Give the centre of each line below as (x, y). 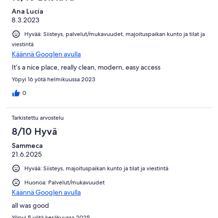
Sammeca (27, 145)
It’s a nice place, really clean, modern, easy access (86, 67)
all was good (30, 205)
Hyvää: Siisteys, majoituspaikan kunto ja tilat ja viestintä (96, 168)
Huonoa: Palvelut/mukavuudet (64, 182)
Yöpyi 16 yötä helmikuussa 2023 (54, 79)
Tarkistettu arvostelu (38, 118)
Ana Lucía (27, 11)
